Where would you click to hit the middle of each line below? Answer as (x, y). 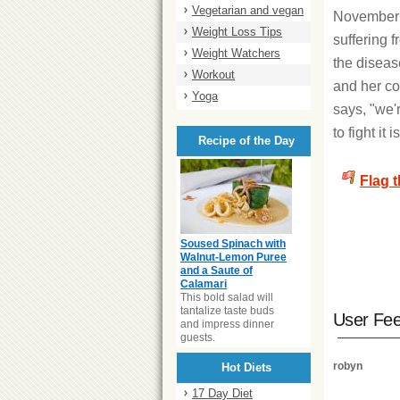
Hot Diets (246, 367)
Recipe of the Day (246, 141)
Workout (213, 75)
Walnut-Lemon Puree (233, 257)
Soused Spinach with (233, 244)
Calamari (204, 284)
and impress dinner (227, 324)
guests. (198, 337)
